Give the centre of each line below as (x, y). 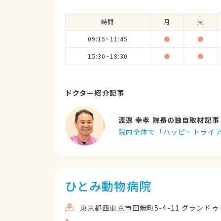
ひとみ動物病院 (108, 186)
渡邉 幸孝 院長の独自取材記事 (169, 120)
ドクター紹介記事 (95, 93)
